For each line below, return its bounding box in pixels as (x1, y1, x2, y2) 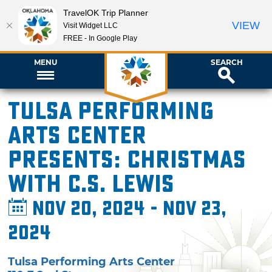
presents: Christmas (8, 146, 246, 174)
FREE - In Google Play (63, 33, 137, 42)
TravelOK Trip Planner (63, 7, 148, 18)
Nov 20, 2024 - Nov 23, (27, 197, 227, 220)
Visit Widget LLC (63, 21, 118, 30)
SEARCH (210, 57, 243, 67)
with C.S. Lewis (8, 170, 175, 199)
